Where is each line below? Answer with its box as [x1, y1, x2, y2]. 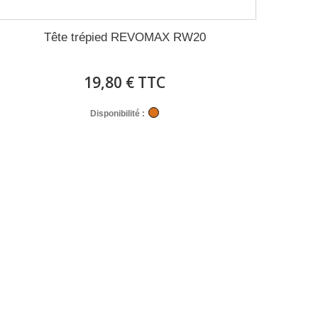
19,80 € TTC [84, 72, 166, 92]
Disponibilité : [90, 109, 146, 119]
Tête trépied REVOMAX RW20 [43, 31, 206, 44]
